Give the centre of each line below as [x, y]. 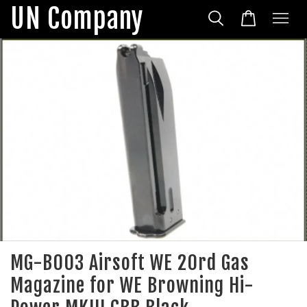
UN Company [77, 19]
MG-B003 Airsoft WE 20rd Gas [130, 263]
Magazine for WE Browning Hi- [132, 286]
